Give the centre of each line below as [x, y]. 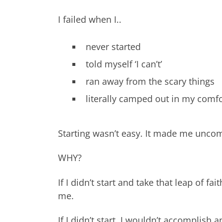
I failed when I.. [90, 20]
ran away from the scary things [150, 82]
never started [113, 47]
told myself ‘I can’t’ [124, 64]
